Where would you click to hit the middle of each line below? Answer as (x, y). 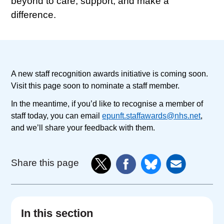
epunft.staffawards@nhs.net (151, 116)
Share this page (45, 163)
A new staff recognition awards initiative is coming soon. (110, 74)
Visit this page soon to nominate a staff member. (95, 86)
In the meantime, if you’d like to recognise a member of (107, 104)
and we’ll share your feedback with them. (83, 128)
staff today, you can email (57, 116)
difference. (34, 15)
